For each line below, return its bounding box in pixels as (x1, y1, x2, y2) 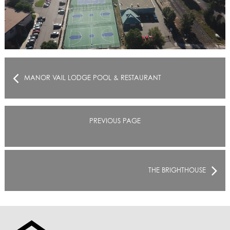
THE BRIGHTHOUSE (148, 167, 206, 174)
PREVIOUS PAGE (89, 118, 141, 125)
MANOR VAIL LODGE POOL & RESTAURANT (24, 74, 162, 82)
